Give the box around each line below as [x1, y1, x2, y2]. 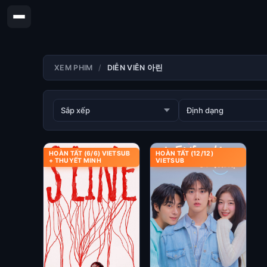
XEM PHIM [54, 63, 93, 72]
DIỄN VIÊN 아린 [107, 63, 163, 72]
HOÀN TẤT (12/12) [156, 150, 213, 157]
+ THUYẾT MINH [49, 157, 101, 164]
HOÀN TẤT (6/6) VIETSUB [49, 150, 131, 157]
